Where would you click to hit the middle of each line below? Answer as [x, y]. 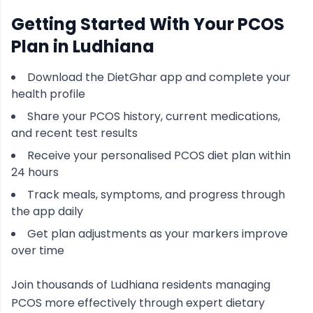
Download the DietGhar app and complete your [159, 77]
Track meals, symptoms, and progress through [156, 195]
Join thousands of [61, 285]
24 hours [35, 172]
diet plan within [248, 155]
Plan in [42, 46]
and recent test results [74, 133]
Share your [58, 116]
